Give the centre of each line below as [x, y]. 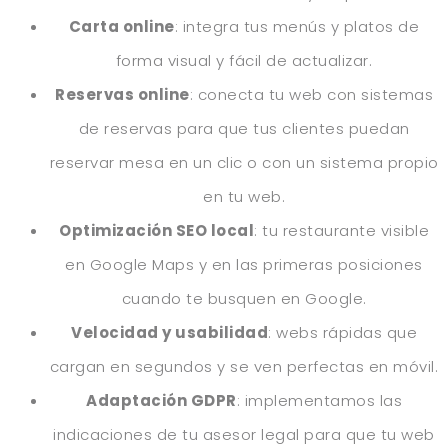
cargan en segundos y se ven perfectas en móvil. [244, 366]
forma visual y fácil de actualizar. [244, 60]
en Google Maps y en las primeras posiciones [244, 264]
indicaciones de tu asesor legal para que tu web [244, 434]
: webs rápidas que [342, 332]
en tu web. [244, 196]
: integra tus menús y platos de [297, 26]
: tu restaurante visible [341, 230]
